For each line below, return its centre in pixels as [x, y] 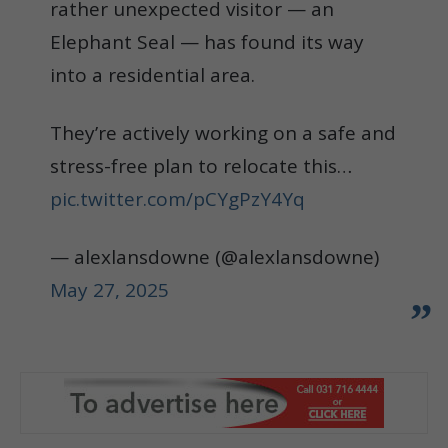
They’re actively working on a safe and [223, 132]
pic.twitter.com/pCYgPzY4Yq [177, 198]
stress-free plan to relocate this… [201, 165]
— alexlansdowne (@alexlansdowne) [214, 256]
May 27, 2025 [109, 289]
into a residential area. [152, 74]
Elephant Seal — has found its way [207, 41]
